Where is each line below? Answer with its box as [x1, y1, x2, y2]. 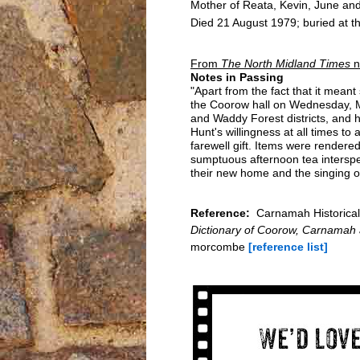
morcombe [190, 240, 248, 254]
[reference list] [248, 240, 328, 254]
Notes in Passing [190, 71, 284, 84]
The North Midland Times [221, 57, 350, 71]
